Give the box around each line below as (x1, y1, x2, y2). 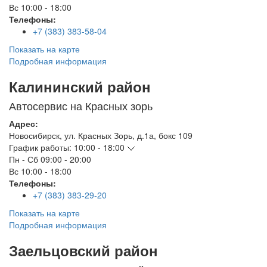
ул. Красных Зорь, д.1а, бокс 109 (64, 129, 193, 142)
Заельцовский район (9, 240, 158, 261)
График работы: (9, 141, 72, 154)
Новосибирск (9, 129, 60, 142)
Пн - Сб (9, 153, 38, 166)
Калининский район (9, 76, 151, 97)
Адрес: (9, 117, 38, 130)
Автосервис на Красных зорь (9, 98, 153, 114)
